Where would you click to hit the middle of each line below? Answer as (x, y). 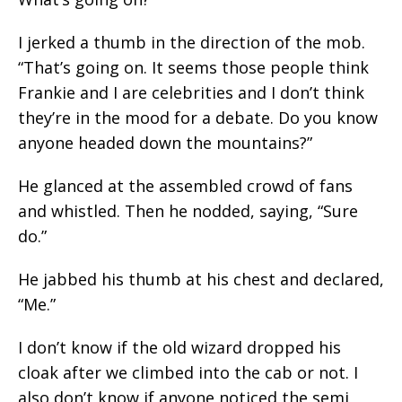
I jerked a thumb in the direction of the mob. (192, 42)
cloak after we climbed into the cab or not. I (188, 372)
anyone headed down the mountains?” (165, 143)
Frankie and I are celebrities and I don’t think (191, 92)
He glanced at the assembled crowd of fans (185, 186)
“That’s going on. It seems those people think (193, 67)
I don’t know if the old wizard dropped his (179, 347)
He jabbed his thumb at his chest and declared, (201, 279)
